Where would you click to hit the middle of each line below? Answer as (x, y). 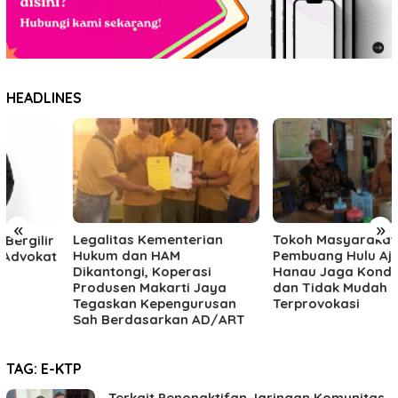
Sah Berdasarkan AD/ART (92, 319)
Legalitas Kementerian (81, 239)
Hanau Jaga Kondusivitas (291, 271)
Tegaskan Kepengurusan (88, 303)
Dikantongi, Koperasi (76, 271)
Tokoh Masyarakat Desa (286, 239)
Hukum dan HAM (60, 255)
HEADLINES (44, 98)
